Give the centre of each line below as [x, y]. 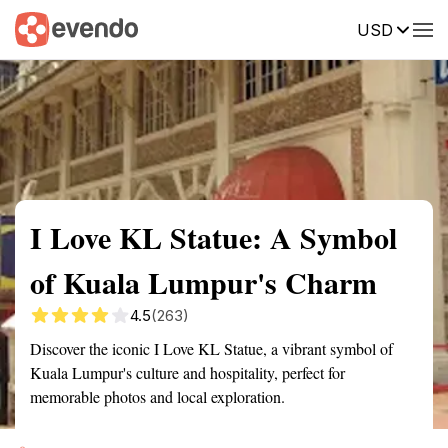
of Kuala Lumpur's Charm [203, 282]
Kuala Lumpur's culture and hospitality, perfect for [187, 372]
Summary [45, 28]
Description [317, 28]
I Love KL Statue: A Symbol [213, 237]
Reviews [413, 28]
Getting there [207, 28]
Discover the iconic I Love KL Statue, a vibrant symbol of [211, 348]
